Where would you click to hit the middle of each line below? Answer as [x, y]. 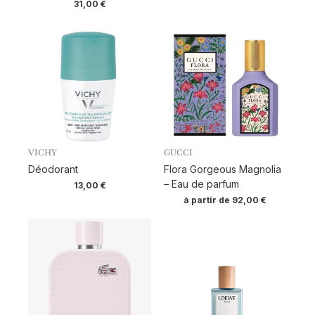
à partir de [208, 200]
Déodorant [53, 169]
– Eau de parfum [201, 184]
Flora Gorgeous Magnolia [222, 169]
